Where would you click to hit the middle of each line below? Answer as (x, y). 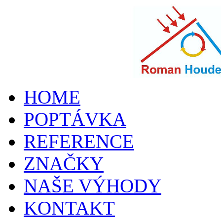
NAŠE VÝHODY (92, 186)
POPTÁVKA (75, 119)
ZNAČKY (64, 164)
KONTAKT (69, 208)
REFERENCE (79, 141)
